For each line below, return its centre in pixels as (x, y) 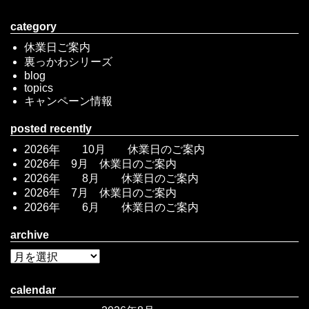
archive (30, 235)
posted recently (51, 128)
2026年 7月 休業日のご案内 (100, 192)
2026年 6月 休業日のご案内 (111, 207)
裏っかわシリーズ (68, 61)
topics (39, 88)
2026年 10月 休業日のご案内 (114, 149)
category (33, 26)
